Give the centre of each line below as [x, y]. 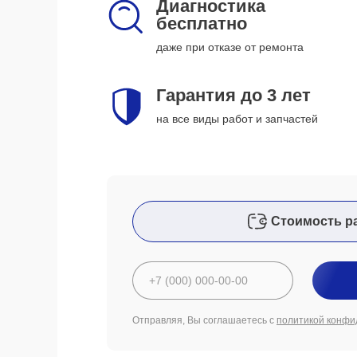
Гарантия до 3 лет [233, 95]
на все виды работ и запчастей [237, 119]
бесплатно [202, 24]
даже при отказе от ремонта [230, 47]
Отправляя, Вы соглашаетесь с [204, 320]
